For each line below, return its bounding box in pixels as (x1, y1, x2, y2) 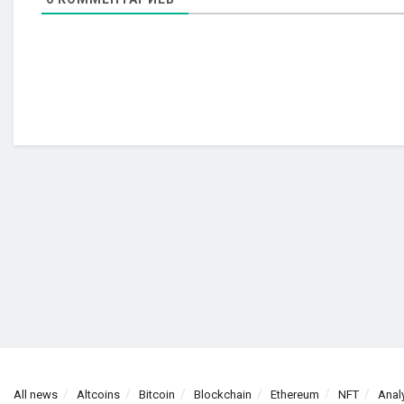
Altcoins (77, 388, 120, 402)
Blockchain (194, 388, 252, 402)
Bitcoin (139, 388, 175, 402)
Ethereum (271, 388, 319, 402)
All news (14, 388, 58, 402)
